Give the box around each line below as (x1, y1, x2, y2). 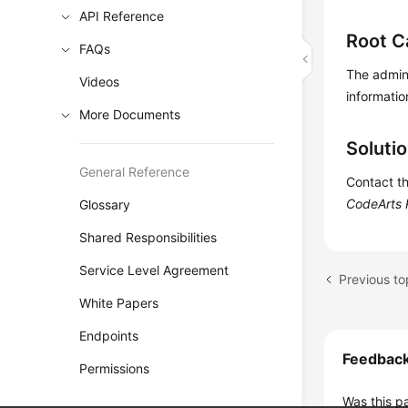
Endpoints (79, 328, 139, 343)
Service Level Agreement (79, 262, 229, 278)
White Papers (79, 295, 159, 311)
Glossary (79, 197, 131, 212)
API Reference (79, 8, 165, 24)
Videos (79, 74, 120, 89)
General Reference (79, 164, 190, 179)
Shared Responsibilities (79, 229, 218, 245)
